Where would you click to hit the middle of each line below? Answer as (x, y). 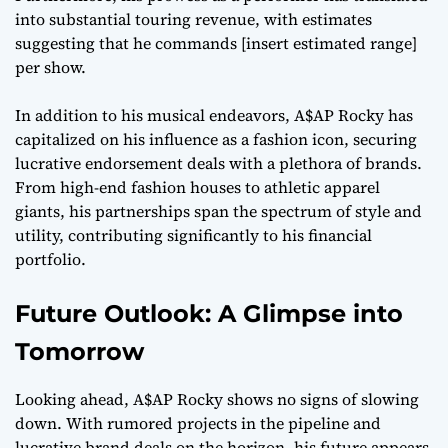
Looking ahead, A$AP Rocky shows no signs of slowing (217, 399)
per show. (50, 67)
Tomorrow (79, 352)
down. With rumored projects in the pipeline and (198, 423)
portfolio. (50, 259)
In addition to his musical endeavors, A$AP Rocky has (214, 115)
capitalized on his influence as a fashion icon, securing (216, 139)
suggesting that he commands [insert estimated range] (216, 43)
